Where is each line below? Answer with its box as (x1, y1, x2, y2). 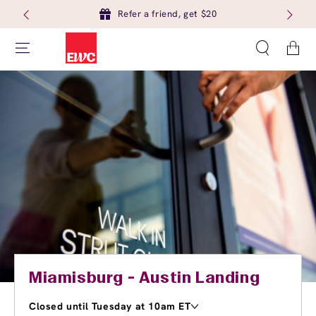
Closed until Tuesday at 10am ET (29, 300, 191, 312)
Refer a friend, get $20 (117, 8, 217, 20)
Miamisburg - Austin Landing (29, 272, 260, 286)
